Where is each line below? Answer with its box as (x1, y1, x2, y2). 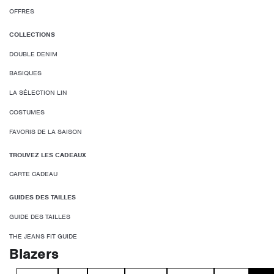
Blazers (9, 244, 59, 263)
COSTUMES (9, 107, 45, 116)
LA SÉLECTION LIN (9, 88, 67, 97)
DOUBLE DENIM (9, 49, 57, 58)
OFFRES (9, 6, 34, 15)
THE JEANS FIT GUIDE (9, 231, 77, 240)
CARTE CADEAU (9, 169, 57, 179)
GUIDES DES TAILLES (9, 193, 76, 202)
